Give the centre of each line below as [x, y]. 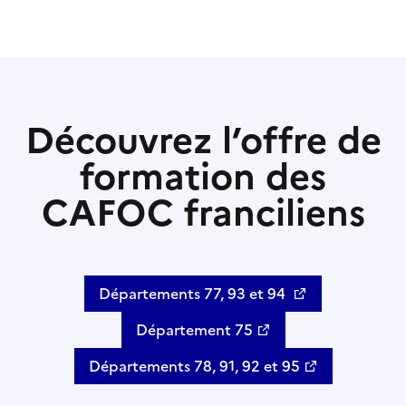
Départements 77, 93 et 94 [194, 294]
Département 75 [194, 330]
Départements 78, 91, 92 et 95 [194, 367]
